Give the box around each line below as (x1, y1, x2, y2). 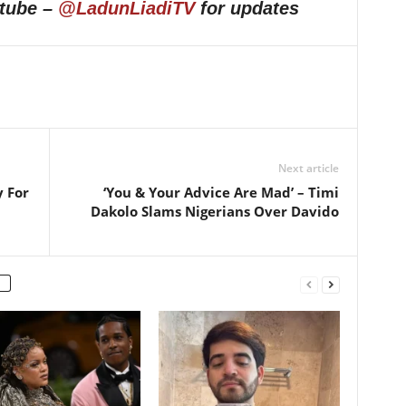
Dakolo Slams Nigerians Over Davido (90, 202, 339, 221)
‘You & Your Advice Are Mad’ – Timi (102, 183, 339, 202)
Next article (277, 160, 339, 177)
